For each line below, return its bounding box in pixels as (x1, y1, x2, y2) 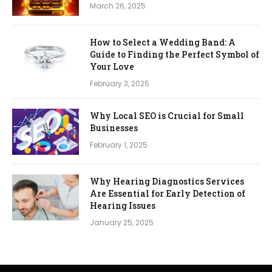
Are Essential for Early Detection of (90, 187, 245, 199)
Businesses (90, 121, 138, 134)
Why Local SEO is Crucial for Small (90, 109, 244, 121)
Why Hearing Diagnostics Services (90, 175, 244, 187)
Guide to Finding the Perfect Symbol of (90, 48, 259, 60)
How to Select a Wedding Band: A (90, 36, 236, 48)
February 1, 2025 (90, 139, 148, 150)
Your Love (90, 60, 134, 72)
